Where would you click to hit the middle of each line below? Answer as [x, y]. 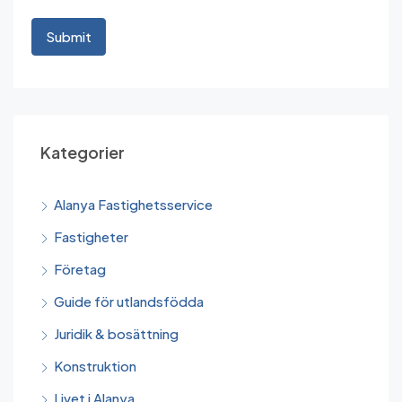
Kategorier [83, 153]
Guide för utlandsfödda [129, 301]
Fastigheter [91, 237]
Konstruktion [95, 366]
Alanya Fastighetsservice [133, 205]
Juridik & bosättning [116, 334]
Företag [80, 269]
